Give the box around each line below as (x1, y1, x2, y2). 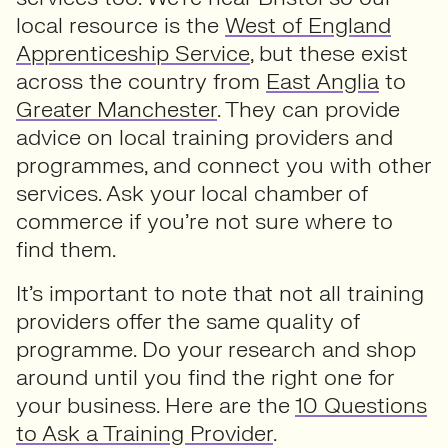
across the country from (16, 67, 266, 96)
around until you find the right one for (16, 363, 394, 392)
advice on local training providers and (16, 123, 393, 152)
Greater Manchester (16, 95, 217, 124)
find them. (16, 235, 116, 264)
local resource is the (16, 11, 225, 40)
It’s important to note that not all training (16, 279, 424, 308)
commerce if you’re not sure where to (16, 207, 393, 236)
